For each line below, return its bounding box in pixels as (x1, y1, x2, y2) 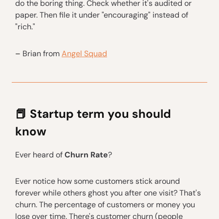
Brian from (22, 48, 62, 59)
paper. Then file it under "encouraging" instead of (15, 9, 188, 20)
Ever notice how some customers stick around (15, 175, 180, 186)
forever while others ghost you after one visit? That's (15, 187, 201, 198)
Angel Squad (62, 48, 107, 59)
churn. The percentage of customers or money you (15, 199, 195, 210)
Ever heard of (15, 149, 65, 160)
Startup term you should (27, 106, 171, 121)
